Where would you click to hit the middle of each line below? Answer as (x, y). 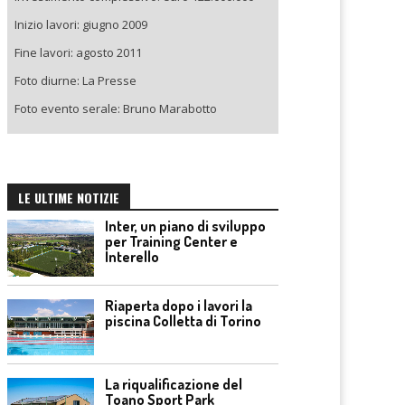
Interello (132, 257)
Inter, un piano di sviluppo (185, 226)
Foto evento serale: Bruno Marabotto (116, 108)
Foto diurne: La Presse (75, 80)
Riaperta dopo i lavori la (179, 305)
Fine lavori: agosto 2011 (78, 52)
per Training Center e (171, 241)
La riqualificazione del (174, 384)
